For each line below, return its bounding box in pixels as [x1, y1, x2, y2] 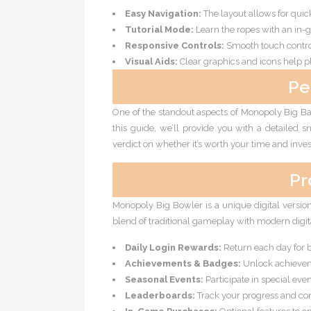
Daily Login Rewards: [125, 242, 221, 253]
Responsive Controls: [125, 40, 224, 51]
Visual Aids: [125, 56, 178, 67]
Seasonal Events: [125, 274, 203, 285]
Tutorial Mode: [125, 24, 194, 35]
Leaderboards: [125, 290, 195, 301]
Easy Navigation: [125, 8, 201, 19]
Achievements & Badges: [125, 258, 241, 269]
